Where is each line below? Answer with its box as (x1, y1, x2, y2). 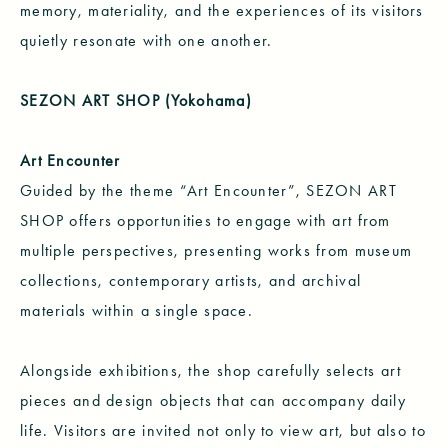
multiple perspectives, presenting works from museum (20, 240, 413, 260)
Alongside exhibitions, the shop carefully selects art (20, 360, 401, 380)
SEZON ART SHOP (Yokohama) (20, 90, 252, 110)
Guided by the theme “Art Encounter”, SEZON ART (20, 180, 397, 200)
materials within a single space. (20, 300, 253, 320)
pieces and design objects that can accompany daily (20, 390, 406, 410)
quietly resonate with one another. (20, 30, 273, 50)
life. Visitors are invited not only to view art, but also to (20, 420, 426, 440)
